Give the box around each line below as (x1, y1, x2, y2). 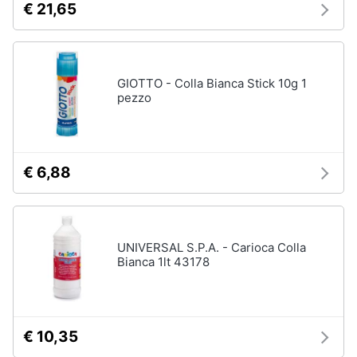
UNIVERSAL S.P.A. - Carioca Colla (117, 240, 306, 256)
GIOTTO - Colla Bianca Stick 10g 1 (117, 76, 307, 92)
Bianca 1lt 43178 (117, 254, 210, 270)
